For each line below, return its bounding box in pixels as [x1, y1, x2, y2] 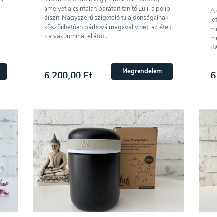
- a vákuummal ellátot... [44, 32, 109, 41]
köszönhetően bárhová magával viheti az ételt [44, 23, 172, 32]
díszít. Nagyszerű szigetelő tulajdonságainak [44, 14, 169, 23]
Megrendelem [122, 67, 162, 76]
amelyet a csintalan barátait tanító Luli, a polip [44, 4, 170, 14]
